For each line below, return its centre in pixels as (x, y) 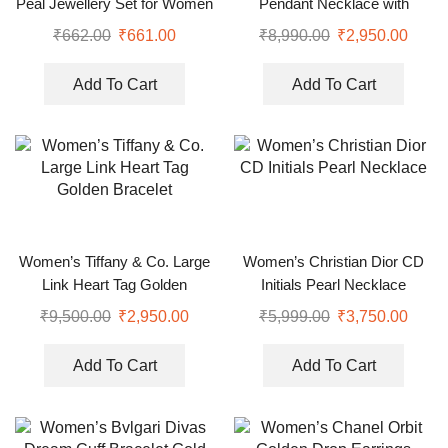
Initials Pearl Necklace (333, 285)
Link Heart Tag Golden (114, 285)
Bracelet (114, 308)
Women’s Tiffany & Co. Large (114, 262)
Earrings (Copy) (333, 26)
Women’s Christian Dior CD (333, 262)
